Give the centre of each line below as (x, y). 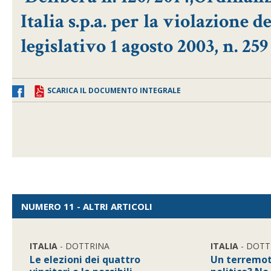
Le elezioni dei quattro (85, 260)
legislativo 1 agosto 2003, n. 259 (145, 46)
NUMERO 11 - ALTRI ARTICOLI (87, 206)
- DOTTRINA (84, 246)
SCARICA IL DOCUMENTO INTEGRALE (114, 90)
